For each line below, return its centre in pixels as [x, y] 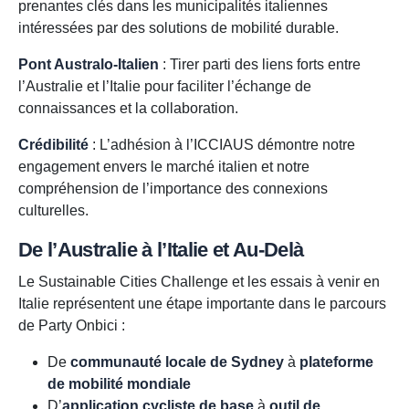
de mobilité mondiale [119, 384]
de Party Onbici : [72, 326]
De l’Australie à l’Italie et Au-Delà [161, 250]
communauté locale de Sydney [177, 362]
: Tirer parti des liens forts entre [260, 65]
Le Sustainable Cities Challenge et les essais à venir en [199, 282]
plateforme [336, 362]
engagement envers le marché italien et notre [164, 167]
